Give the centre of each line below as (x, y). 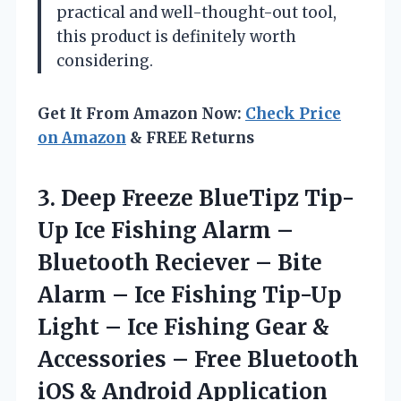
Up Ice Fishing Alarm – (166, 230)
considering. (105, 60)
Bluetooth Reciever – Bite (180, 262)
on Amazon (82, 137)
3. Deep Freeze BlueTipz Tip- (196, 198)
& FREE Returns (190, 137)
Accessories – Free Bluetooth (198, 359)
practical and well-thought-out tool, (196, 12)
